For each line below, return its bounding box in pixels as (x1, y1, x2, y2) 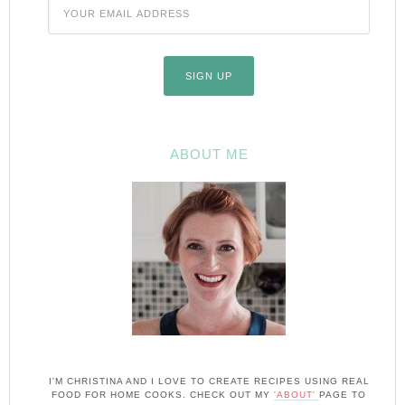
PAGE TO (319, 389, 366, 400)
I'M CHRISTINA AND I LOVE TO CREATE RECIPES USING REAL (48, 375, 370, 386)
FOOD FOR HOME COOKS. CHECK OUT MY (52, 389, 274, 400)
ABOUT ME (169, 146, 249, 162)
